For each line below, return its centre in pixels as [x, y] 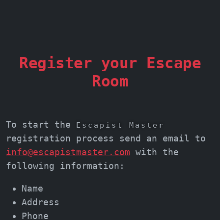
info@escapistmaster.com [68, 152]
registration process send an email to [106, 138]
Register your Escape [110, 63]
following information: [65, 165]
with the [154, 152]
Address [41, 202]
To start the [41, 124]
